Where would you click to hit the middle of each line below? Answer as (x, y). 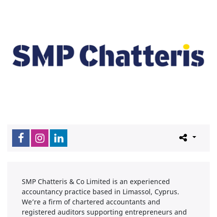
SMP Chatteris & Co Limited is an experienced (96, 181)
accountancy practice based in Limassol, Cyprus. (101, 191)
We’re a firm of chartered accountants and (91, 201)
